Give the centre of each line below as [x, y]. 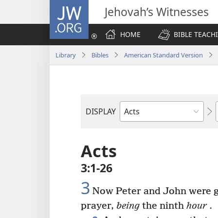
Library [66, 55]
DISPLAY [101, 111]
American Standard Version [163, 55]
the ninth [163, 206]
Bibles [100, 55]
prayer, [99, 206]
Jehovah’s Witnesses [157, 12]
